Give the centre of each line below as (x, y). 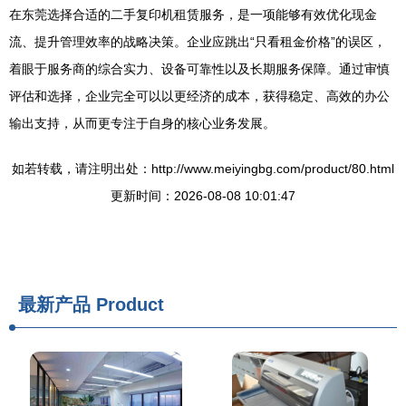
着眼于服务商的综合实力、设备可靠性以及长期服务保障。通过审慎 (199, 69)
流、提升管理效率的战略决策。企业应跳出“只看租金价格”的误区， (198, 42)
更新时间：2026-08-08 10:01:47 (203, 196)
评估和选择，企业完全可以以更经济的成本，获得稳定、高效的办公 (199, 96)
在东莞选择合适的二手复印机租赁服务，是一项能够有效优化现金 (193, 14)
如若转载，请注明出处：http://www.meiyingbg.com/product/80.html (203, 169)
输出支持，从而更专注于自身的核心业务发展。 (142, 123)
